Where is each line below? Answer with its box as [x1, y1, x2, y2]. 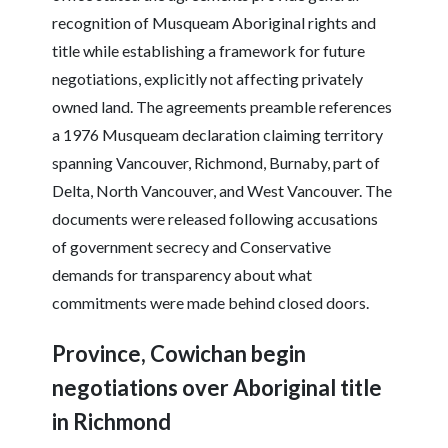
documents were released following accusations [52, 209, 379, 229]
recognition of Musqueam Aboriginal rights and [52, 13, 377, 33]
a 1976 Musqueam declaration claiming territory [52, 125, 384, 145]
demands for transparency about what [52, 265, 313, 285]
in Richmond [52, 408, 172, 436]
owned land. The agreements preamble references [52, 97, 393, 117]
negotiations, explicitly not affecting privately [52, 69, 364, 89]
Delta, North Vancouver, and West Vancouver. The [52, 181, 393, 201]
